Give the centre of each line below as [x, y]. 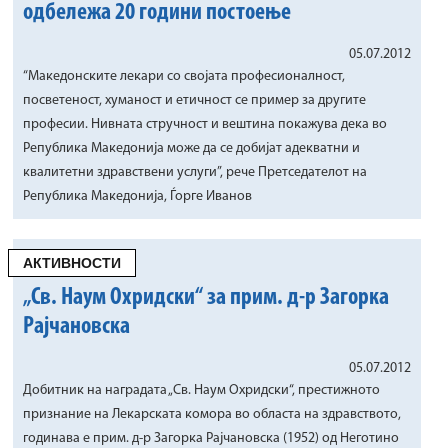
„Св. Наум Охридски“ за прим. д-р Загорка [206, 298]
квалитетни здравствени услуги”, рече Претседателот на [195, 172]
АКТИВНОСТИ [72, 263]
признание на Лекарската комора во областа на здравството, [212, 414]
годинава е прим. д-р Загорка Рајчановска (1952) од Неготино [211, 438]
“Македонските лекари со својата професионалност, [184, 76]
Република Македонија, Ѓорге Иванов [137, 196]
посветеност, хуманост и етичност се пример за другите [194, 100]
